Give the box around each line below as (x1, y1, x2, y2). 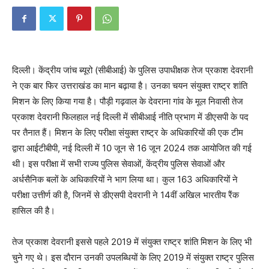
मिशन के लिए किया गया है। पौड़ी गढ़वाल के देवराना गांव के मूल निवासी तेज (12, 95, 243, 107)
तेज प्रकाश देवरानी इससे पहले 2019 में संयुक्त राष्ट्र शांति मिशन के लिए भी (12, 235, 252, 247)
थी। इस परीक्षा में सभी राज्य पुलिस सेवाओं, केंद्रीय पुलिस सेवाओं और (12, 157, 225, 169)
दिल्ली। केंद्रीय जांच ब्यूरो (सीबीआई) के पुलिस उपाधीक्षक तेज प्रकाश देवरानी (12, 64, 253, 76)
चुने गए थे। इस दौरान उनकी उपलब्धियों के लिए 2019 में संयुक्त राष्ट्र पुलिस (12, 251, 254, 263)
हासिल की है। (12, 204, 55, 216)
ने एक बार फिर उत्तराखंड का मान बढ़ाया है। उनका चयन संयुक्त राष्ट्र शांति (12, 79, 247, 91)
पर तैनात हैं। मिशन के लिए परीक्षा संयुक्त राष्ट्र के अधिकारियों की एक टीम (12, 126, 243, 138)
